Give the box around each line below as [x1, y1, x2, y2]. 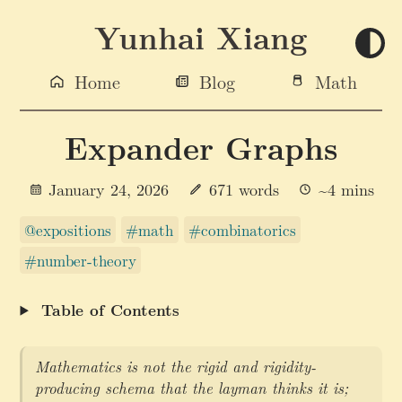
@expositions [24, 218, 112, 240]
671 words [203, 177, 284, 201]
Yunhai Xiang [94, 14, 308, 59]
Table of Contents [41, 298, 180, 320]
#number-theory [24, 249, 137, 272]
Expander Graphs [65, 126, 337, 170]
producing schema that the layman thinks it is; [34, 377, 348, 399]
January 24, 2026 [43, 177, 188, 201]
